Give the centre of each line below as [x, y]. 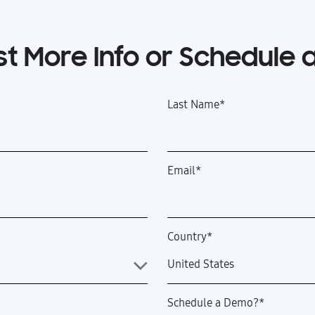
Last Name [193, 105]
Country [187, 237]
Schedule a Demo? [213, 303]
